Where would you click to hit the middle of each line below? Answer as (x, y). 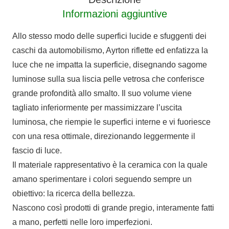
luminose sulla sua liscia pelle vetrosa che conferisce (108, 79)
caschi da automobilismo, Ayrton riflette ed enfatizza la (110, 50)
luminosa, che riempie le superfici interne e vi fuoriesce (111, 122)
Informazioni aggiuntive (114, 14)
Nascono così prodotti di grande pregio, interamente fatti (113, 208)
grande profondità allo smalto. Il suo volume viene (102, 93)
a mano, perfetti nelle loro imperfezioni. (82, 222)
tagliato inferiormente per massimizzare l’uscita (97, 107)
